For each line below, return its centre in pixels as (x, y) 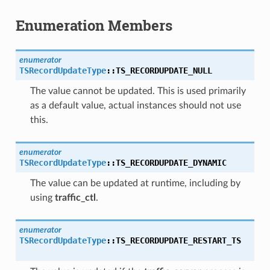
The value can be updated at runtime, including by (135, 183)
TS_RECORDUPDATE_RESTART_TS (178, 240)
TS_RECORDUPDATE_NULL (164, 70)
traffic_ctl (75, 197)
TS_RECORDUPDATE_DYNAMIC (171, 162)
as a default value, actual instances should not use (135, 105)
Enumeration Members (94, 25)
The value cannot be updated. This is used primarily (138, 91)
